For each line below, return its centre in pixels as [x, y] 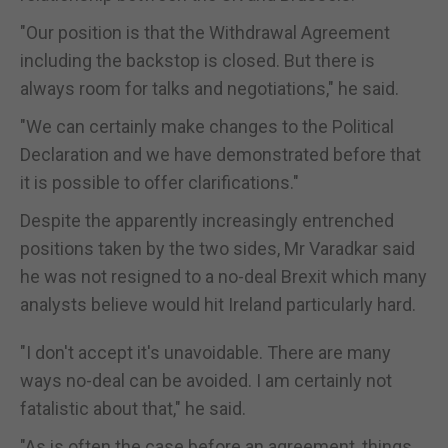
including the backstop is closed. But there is [197, 60]
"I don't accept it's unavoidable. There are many [205, 352]
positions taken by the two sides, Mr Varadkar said [217, 248]
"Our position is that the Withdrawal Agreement [205, 32]
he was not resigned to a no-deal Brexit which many [223, 276]
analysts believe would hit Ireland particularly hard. [218, 304]
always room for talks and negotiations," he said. [209, 88]
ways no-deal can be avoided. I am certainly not [206, 380]
